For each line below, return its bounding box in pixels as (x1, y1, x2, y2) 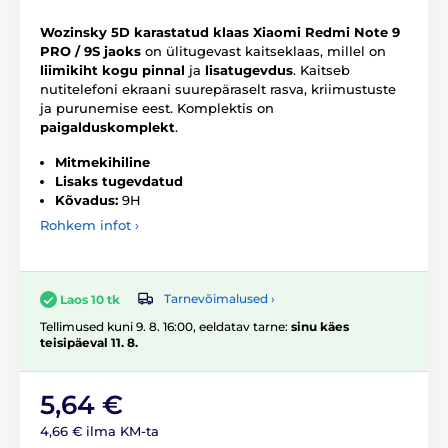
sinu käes (291, 318, 349, 334)
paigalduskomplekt (40, 118, 175, 135)
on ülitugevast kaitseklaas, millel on (141, 42, 386, 59)
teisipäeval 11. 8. (40, 334, 138, 350)
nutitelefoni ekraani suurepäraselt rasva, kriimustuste (40, 80, 396, 97)
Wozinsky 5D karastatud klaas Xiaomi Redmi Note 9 (40, 23, 400, 40)
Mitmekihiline (55, 153, 150, 170)
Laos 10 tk (60, 291, 120, 307)
